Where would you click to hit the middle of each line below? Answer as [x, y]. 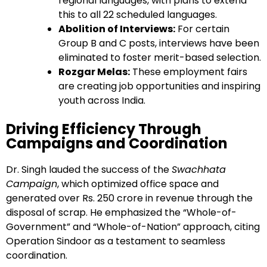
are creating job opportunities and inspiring [159, 86]
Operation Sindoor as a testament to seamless [116, 241]
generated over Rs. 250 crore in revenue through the [129, 198]
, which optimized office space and [138, 184]
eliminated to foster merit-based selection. [160, 57]
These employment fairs [189, 72]
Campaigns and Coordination [117, 143]
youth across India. [102, 100]
